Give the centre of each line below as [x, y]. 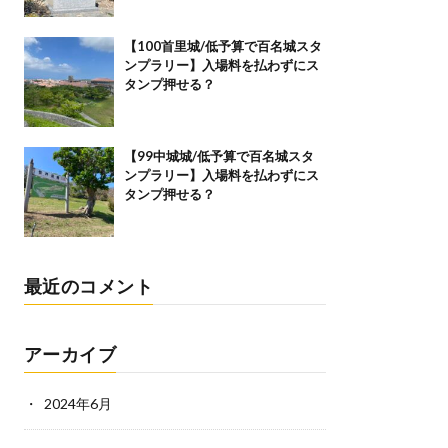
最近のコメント [88, 286]
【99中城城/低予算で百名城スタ [218, 156]
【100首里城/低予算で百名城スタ [222, 46]
